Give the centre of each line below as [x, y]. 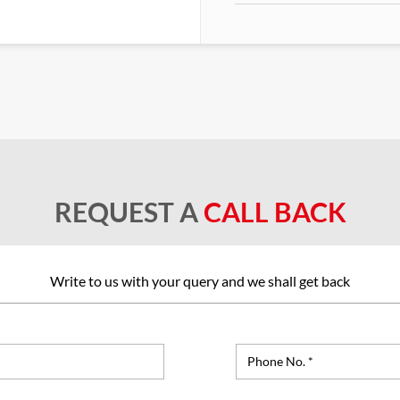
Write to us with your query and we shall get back [200, 280]
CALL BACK [275, 211]
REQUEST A [129, 211]
